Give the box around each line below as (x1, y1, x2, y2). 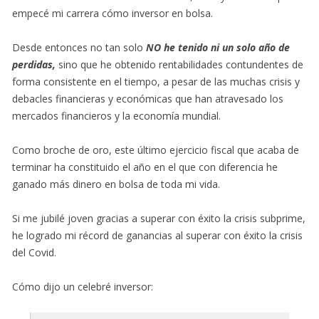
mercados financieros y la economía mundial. (12, 108, 221, 122)
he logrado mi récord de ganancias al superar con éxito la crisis (12, 228, 303, 242)
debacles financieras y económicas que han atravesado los (12, 91, 283, 105)
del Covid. (12, 245, 56, 259)
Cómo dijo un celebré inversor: (12, 279, 153, 293)
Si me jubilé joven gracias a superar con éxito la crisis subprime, (12, 211, 305, 225)
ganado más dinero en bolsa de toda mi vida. (12, 177, 220, 191)
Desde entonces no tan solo (12, 40, 146, 54)
